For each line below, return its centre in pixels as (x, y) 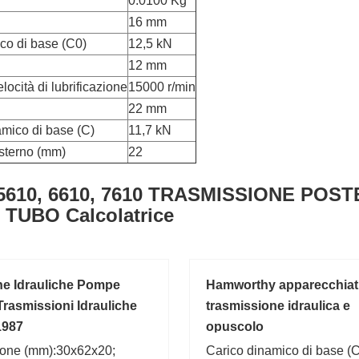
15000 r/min (162, 87)
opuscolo (235, 327)
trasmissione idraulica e (278, 306)
